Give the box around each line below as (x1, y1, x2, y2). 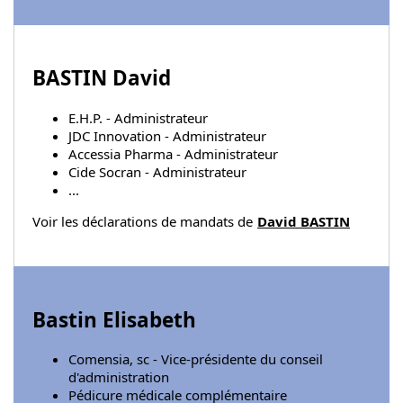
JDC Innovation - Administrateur (68, 126, 266, 145)
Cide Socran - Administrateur (68, 162, 246, 181)
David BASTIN (257, 211, 350, 230)
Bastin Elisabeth (32, 305, 196, 334)
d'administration (68, 368, 169, 387)
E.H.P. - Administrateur (68, 108, 208, 127)
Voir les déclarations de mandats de (32, 211, 256, 230)
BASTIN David (32, 64, 171, 93)
